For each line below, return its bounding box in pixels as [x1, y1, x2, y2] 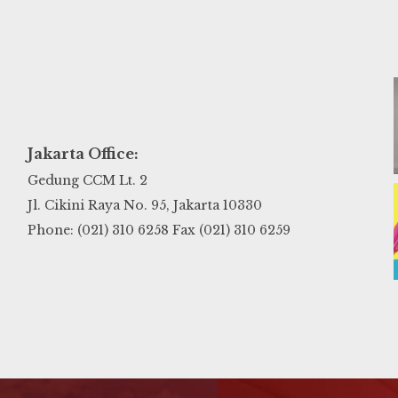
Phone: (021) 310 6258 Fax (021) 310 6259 [27, 222, 291, 239]
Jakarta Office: [27, 145, 139, 163]
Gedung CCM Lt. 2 [27, 172, 147, 189]
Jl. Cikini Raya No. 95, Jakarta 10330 [27, 197, 262, 214]
